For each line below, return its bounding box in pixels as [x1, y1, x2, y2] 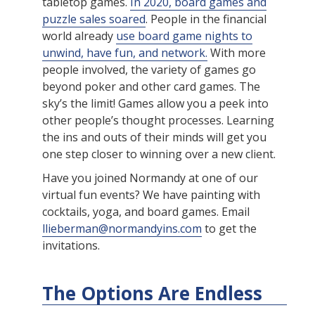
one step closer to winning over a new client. [42, 146, 276, 162]
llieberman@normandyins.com [42, 221, 202, 237]
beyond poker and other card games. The [42, 79, 260, 95]
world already [42, 28, 116, 44]
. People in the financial [146, 11, 266, 27]
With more [207, 45, 266, 61]
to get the [202, 221, 257, 237]
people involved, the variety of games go [42, 62, 256, 78]
